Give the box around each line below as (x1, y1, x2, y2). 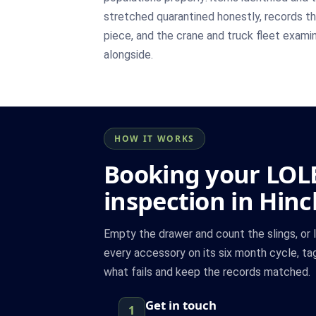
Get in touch (145, 296, 217, 313)
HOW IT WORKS (114, 132, 195, 145)
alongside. (104, 47, 153, 61)
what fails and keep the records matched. (104, 265, 310, 279)
